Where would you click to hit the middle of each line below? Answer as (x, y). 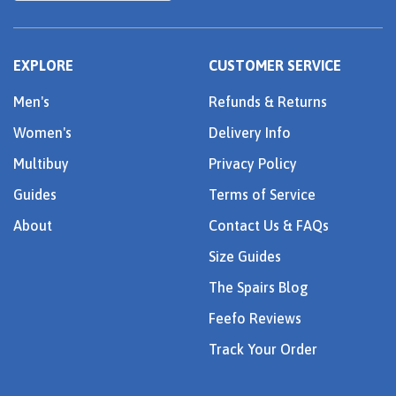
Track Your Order (263, 350)
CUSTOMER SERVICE (275, 66)
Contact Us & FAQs (269, 226)
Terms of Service (262, 195)
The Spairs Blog (259, 288)
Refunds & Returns (268, 102)
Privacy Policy (253, 164)
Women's (42, 133)
